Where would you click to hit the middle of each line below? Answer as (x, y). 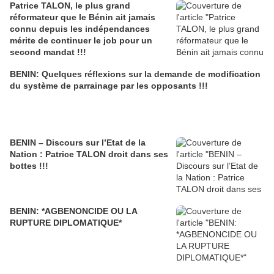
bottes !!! (29, 166)
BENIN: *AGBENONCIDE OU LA (74, 211)
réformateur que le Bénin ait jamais (83, 17)
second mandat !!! (48, 52)
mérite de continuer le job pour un (81, 40)
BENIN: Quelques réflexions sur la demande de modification (135, 74)
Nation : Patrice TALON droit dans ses (89, 154)
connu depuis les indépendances (80, 29)
